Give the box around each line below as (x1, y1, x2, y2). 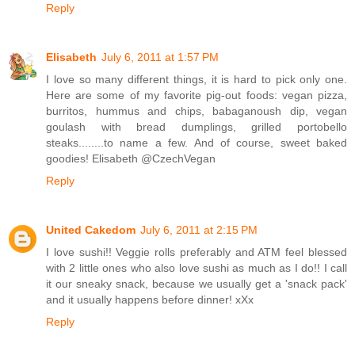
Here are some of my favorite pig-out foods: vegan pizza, (46, 89, 347, 102)
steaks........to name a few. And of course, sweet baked (46, 136, 347, 150)
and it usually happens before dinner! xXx (46, 293, 254, 307)
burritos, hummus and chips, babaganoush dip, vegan (46, 105, 347, 118)
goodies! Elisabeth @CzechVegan (46, 152, 216, 166)
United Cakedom (46, 223, 136, 237)
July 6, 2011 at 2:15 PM (140, 223, 258, 237)
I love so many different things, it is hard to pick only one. (46, 73, 347, 86)
